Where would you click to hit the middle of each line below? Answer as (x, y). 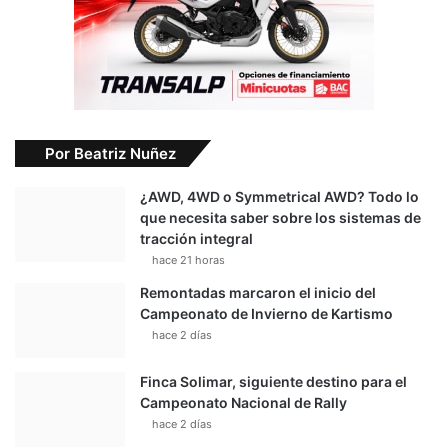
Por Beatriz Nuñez (110, 153)
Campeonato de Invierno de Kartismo (266, 313)
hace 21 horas (188, 259)
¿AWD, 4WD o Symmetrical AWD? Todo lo (279, 196)
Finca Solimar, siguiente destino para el (273, 381)
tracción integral (196, 238)
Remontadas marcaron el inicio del (258, 292)
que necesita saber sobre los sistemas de (280, 217)
